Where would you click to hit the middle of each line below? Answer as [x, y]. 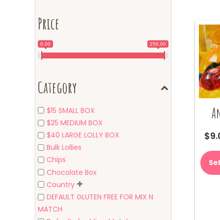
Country [61, 184]
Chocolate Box [72, 172]
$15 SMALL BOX [71, 110]
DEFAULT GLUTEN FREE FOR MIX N [100, 197]
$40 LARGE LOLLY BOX [83, 135]
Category [57, 87]
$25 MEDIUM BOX [75, 123]
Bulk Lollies [64, 148]
